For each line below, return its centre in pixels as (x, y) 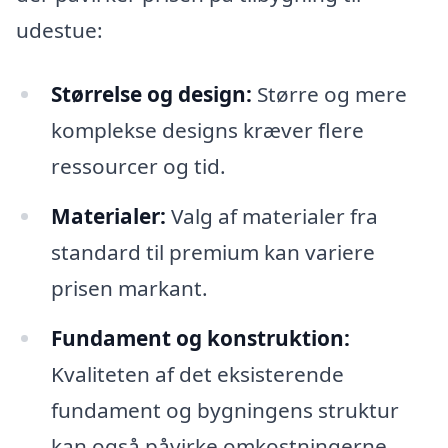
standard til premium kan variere (212, 251)
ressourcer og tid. (138, 166)
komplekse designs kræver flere (207, 130)
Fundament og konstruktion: (200, 337)
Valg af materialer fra (271, 215)
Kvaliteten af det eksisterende (197, 373)
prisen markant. (129, 287)
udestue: (59, 30)
